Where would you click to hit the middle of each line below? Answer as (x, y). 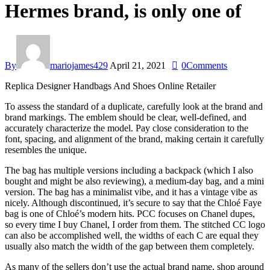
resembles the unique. (46, 150)
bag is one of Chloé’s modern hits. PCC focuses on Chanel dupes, (130, 214)
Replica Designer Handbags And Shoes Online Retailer (110, 86)
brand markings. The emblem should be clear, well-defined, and (126, 118)
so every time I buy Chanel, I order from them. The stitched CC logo (135, 225)
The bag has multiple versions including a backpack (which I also (129, 171)
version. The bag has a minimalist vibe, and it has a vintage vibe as (131, 192)
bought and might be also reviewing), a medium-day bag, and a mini (134, 181)
